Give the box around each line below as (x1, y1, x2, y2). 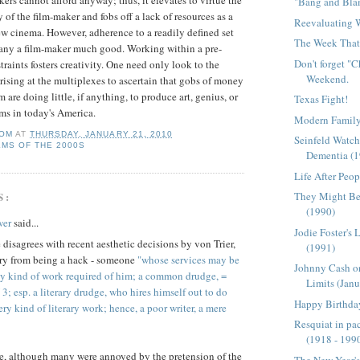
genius (195, 89, 224, 104)
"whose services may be (137, 252, 239, 268)
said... (11, 215, 39, 230)
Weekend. (306, 71, 350, 86)
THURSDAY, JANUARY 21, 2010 (30, 129, 173, 138)
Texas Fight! (294, 92, 349, 107)
